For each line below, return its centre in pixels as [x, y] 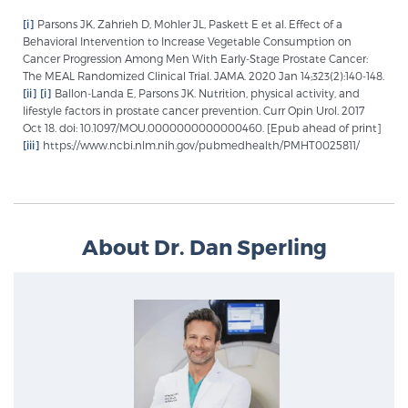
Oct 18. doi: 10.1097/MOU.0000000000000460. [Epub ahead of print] [202, 127]
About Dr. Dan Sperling [204, 246]
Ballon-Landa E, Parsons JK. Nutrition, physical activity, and [206, 93]
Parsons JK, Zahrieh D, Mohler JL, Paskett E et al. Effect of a [189, 24]
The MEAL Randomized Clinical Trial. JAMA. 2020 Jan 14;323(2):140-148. [204, 76]
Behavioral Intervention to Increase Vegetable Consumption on [187, 41]
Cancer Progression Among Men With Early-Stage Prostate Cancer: [195, 58]
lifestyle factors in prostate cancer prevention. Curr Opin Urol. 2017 [194, 110]
